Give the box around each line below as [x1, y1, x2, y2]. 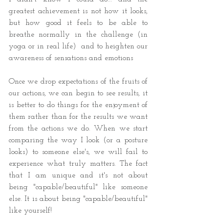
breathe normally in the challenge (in [9, 31, 148, 39]
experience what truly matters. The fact [9, 160, 148, 168]
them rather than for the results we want [9, 113, 148, 121]
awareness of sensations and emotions [9, 54, 135, 63]
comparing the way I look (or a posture [9, 136, 148, 145]
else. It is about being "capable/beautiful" [9, 195, 148, 203]
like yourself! [9, 207, 54, 215]
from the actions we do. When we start [9, 125, 148, 133]
